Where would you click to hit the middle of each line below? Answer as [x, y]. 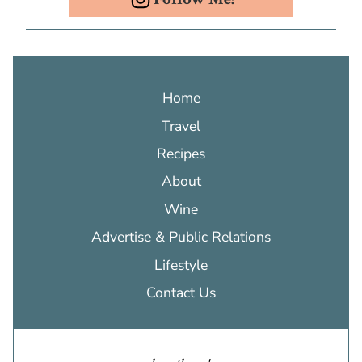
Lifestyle [181, 265]
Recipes [181, 154]
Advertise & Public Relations [181, 237]
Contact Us [181, 293]
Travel [181, 126]
